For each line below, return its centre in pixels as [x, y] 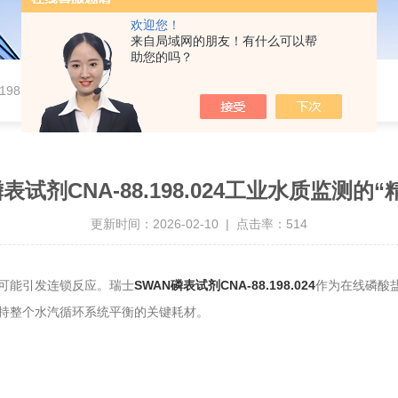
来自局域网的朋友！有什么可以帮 [224, 41]
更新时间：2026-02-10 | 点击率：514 [199, 224]
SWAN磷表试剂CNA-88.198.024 [225, 285]
